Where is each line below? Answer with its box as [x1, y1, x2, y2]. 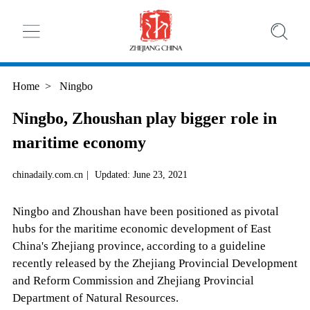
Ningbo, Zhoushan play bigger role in [12, 109, 277, 128]
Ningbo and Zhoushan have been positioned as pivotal [12, 205, 279, 219]
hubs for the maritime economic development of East [12, 222, 271, 236]
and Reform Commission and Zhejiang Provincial [12, 274, 254, 288]
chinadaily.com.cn [12, 169, 83, 181]
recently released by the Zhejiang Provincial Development [12, 257, 298, 271]
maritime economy [12, 134, 146, 152]
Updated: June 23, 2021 [94, 169, 188, 181]
